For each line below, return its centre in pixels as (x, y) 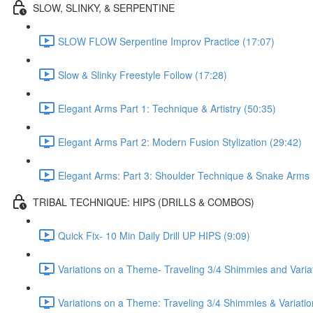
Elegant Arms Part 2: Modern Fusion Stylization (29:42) (180, 141)
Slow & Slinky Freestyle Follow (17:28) (143, 74)
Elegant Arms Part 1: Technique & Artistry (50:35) (167, 108)
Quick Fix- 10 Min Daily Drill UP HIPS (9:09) (154, 235)
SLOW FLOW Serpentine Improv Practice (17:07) (166, 41)
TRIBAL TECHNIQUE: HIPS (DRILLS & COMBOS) (144, 202)
